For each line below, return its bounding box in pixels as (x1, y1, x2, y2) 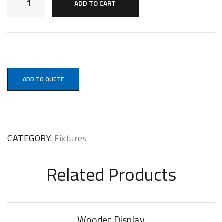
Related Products (46, 160, 176, 188)
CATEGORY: (7, 131, 54, 145)
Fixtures (54, 131, 87, 145)
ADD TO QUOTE (23, 74, 64, 84)
